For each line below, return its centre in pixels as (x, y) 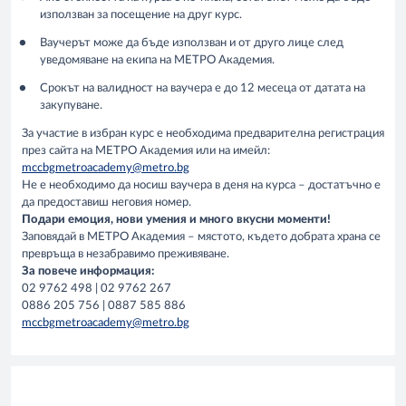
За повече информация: (88, 272)
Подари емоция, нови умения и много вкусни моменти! (176, 220)
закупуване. (71, 106)
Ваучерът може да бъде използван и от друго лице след (192, 43)
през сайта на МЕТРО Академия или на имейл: (146, 151)
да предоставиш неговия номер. (106, 203)
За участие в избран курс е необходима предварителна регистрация (203, 134)
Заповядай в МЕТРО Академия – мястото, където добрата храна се (201, 237)
